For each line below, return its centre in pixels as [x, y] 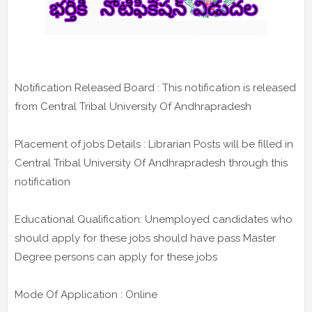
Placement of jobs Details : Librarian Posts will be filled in [154, 145]
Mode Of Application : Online [86, 295]
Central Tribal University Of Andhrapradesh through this [151, 163]
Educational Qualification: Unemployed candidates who [154, 220]
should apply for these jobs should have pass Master [145, 239]
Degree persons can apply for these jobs [116, 257]
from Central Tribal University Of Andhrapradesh [134, 107]
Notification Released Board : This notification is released [155, 88]
